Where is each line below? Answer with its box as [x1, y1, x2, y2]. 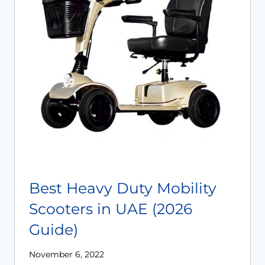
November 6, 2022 [29, 249, 104, 259]
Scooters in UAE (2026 [29, 199, 192, 218]
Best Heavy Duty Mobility [29, 179, 216, 197]
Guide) [29, 220, 78, 238]
